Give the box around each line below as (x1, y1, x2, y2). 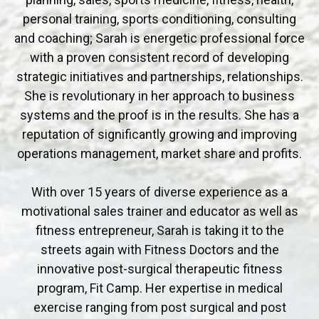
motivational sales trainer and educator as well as (21, 204, 298, 219)
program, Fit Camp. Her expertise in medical (36, 281, 283, 296)
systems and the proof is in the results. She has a (20, 108, 299, 123)
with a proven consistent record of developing (30, 50, 289, 66)
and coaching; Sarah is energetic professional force (14, 31, 305, 46)
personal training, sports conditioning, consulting (23, 11, 296, 27)
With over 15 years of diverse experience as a (31, 184, 288, 200)
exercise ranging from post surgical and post (33, 300, 286, 315)
